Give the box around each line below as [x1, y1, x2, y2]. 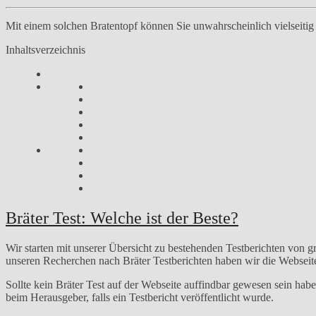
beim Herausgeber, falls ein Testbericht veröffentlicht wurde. [6, 291, 274, 303]
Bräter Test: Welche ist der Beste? [6, 208, 238, 227]
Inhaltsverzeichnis [6, 43, 85, 56]
